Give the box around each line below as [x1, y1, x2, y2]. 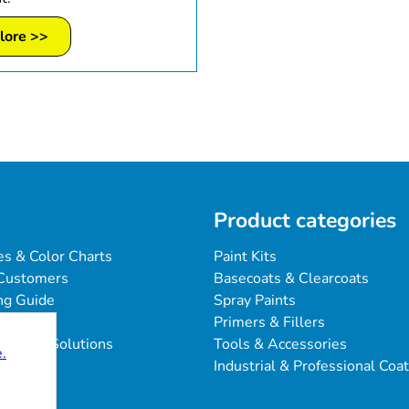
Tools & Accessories [214, 334, 347, 355]
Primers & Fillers [214, 312, 325, 333]
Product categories [214, 206, 396, 236]
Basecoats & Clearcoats [214, 268, 369, 289]
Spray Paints [214, 290, 296, 311]
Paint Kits [214, 246, 277, 267]
